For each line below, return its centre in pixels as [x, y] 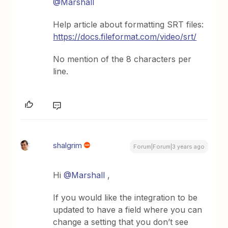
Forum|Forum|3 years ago [169, 147]
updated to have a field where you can [128, 210]
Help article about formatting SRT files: [129, 24]
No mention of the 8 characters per [122, 59]
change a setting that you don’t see [121, 222]
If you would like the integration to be [125, 197]
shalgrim [68, 145]
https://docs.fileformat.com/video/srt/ [125, 37]
